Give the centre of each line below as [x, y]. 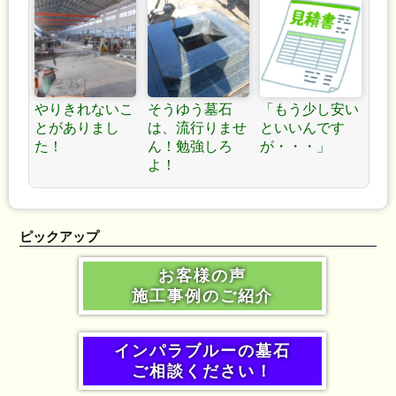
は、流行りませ [197, 127]
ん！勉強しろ [190, 146]
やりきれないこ [84, 109]
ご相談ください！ [202, 371]
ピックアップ [60, 237]
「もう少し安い [309, 109]
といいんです [302, 127]
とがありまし [77, 127]
